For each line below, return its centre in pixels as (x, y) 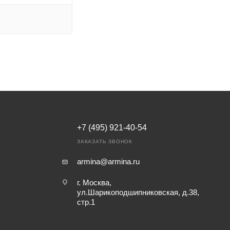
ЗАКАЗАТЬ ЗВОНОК (104, 141)
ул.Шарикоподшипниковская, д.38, (138, 192)
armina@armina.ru (108, 161)
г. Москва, (94, 182)
